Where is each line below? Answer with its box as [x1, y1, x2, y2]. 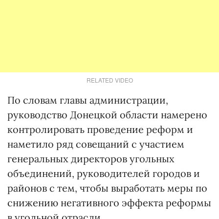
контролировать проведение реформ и [7, 123, 193, 135]
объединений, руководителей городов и [7, 167, 200, 179]
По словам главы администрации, [7, 94, 168, 106]
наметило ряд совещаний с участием [7, 138, 184, 150]
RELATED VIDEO [86, 76, 133, 84]
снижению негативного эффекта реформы [7, 197, 211, 209]
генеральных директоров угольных [7, 153, 175, 165]
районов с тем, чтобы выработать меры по [7, 182, 207, 194]
